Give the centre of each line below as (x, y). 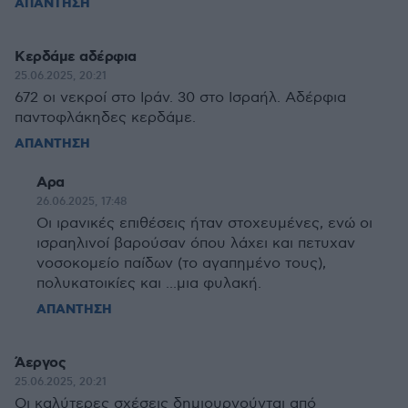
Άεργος (40, 363)
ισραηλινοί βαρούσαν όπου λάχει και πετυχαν (196, 244)
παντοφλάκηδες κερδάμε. (105, 118)
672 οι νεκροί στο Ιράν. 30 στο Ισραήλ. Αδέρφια (180, 98)
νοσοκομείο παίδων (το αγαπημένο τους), (181, 264)
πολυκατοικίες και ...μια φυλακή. (149, 284)
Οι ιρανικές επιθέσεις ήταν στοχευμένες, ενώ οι (204, 224)
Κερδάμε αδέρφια (76, 57)
